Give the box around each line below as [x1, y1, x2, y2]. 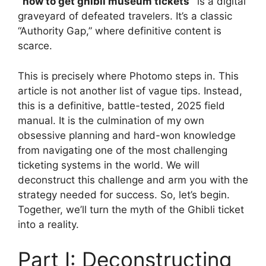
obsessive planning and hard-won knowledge [18, 129, 236, 141]
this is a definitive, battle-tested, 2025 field [18, 99, 225, 112]
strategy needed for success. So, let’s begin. [18, 188, 230, 201]
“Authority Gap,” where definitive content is [18, 25, 221, 37]
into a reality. [18, 218, 79, 230]
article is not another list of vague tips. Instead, [18, 84, 242, 97]
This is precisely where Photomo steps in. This [18, 69, 239, 82]
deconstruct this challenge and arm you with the [18, 173, 248, 186]
